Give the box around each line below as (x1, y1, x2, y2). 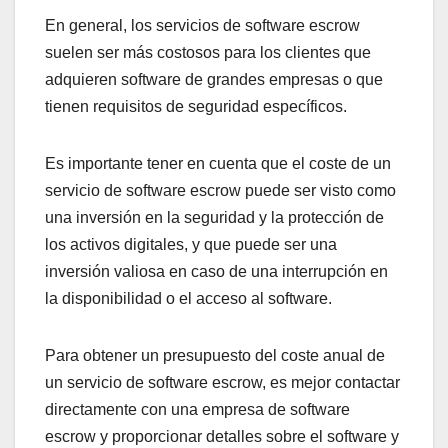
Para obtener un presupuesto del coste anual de (45, 347, 385, 365)
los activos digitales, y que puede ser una (45, 236, 337, 254)
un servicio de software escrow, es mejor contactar (45, 374, 400, 392)
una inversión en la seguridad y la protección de (45, 209, 384, 227)
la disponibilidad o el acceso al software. (45, 290, 332, 308)
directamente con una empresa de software (45, 401, 350, 419)
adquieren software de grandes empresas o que (45, 71, 383, 89)
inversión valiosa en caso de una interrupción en (45, 263, 388, 281)
